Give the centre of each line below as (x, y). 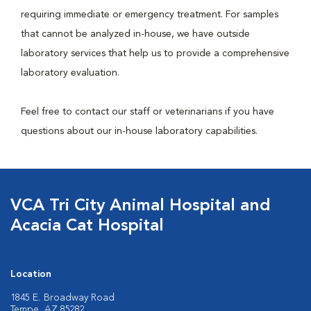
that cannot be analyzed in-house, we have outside (135, 34)
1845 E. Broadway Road (62, 298)
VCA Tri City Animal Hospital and (141, 206)
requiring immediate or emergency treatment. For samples (150, 15)
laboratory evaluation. (72, 73)
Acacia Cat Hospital (87, 226)
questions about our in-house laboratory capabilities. (139, 131)
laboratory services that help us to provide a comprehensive (155, 53)
